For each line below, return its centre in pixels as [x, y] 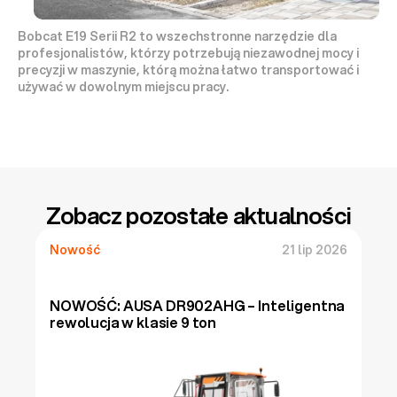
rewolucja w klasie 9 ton [133, 323]
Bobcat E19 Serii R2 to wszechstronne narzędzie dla [177, 37]
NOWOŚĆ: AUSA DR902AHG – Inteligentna [198, 306]
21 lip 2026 [315, 250]
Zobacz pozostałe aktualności [198, 216]
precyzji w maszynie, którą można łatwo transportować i [188, 70]
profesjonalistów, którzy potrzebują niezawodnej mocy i [188, 54]
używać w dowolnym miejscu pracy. [123, 87]
